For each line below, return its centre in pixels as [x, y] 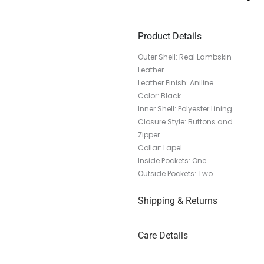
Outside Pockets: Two [175, 174]
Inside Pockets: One [172, 161]
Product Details [170, 37]
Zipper [149, 135]
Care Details [163, 236]
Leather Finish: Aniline [176, 83]
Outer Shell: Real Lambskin [185, 57]
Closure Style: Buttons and [185, 122]
